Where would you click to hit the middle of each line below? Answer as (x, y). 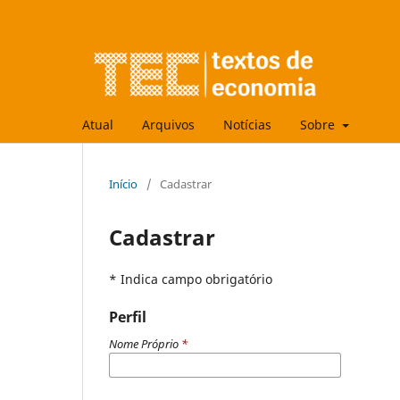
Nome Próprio (145, 343)
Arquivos (168, 124)
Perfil (128, 317)
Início (123, 183)
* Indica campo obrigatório (191, 279)
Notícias (247, 124)
